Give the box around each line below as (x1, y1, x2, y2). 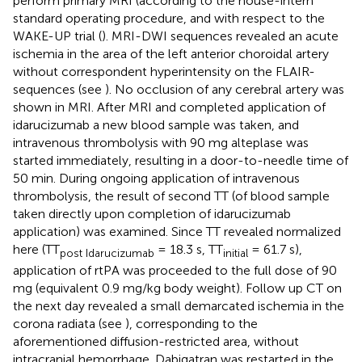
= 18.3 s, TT (154, 241, 223, 257)
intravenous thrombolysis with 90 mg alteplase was (13, 134, 309, 150)
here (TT (13, 241, 60, 257)
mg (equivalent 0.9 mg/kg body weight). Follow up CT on (13, 280, 342, 296)
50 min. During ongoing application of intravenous (13, 170, 300, 186)
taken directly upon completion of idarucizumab (13, 205, 291, 221)
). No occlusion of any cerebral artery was (105, 81, 344, 97)
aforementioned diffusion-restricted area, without (13, 333, 299, 349)
